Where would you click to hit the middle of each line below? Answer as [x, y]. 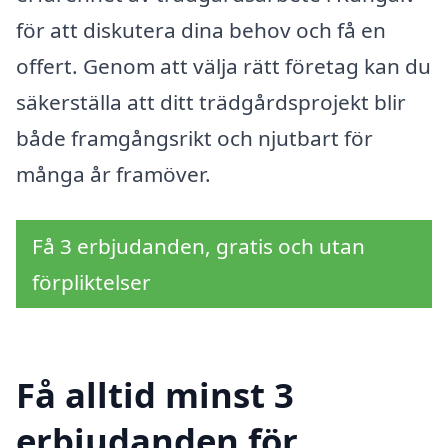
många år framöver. [113, 173]
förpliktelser [91, 281]
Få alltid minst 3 [155, 395]
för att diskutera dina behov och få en [201, 29]
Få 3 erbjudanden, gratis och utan [198, 245]
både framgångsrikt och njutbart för [194, 137]
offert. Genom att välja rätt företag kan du [223, 65]
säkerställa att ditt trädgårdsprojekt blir [211, 101]
